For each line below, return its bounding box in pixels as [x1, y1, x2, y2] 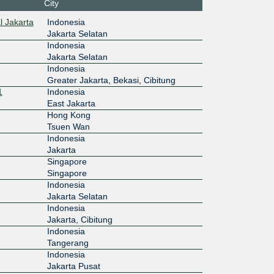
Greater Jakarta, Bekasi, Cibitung [46, 75, 176, 85]
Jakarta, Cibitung [46, 214, 113, 224]
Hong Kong [46, 109, 91, 120]
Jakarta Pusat [46, 261, 100, 271]
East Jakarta [46, 98, 95, 108]
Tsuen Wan [46, 121, 90, 131]
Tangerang [46, 237, 89, 248]
